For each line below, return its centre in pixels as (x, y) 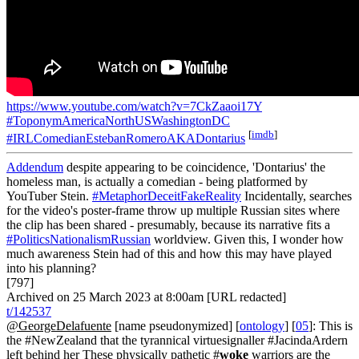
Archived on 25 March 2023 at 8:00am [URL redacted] (146, 296)
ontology (262, 325)
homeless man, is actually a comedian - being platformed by (157, 181)
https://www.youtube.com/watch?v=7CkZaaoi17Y (134, 106)
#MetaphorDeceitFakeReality (167, 196)
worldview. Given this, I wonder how (247, 239)
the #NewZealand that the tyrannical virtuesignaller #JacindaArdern (177, 340)
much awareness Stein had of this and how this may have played (169, 253)
